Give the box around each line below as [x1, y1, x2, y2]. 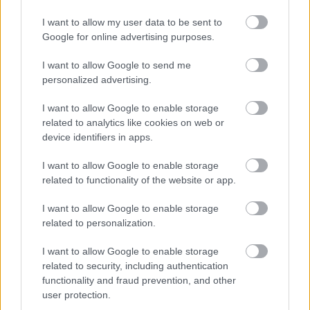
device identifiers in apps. [42, 131, 153, 143]
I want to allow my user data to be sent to [42, 17, 222, 28]
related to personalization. [42, 217, 156, 228]
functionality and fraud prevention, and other [42, 275, 236, 286]
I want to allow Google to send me [42, 60, 191, 71]
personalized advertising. [42, 74, 152, 85]
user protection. [42, 289, 111, 300]
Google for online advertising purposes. [42, 31, 215, 42]
